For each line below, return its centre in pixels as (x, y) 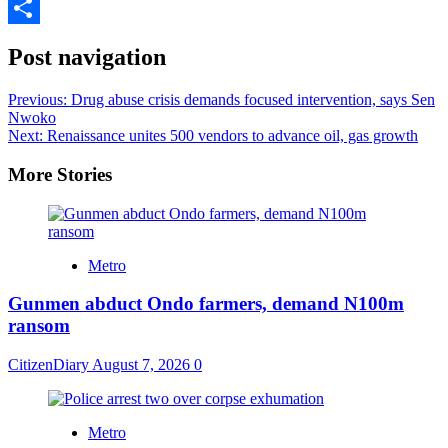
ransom (39, 326)
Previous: (39, 100)
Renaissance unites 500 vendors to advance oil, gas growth (232, 136)
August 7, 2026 (143, 364)
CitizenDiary (50, 364)
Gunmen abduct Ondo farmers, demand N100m (206, 304)
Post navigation (87, 57)
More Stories (60, 174)
